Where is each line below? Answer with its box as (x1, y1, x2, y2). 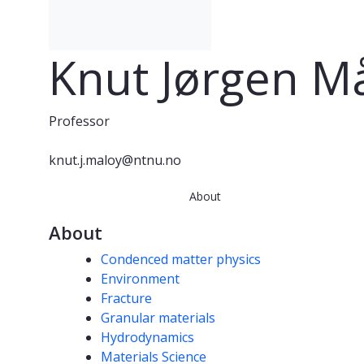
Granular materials (101, 309, 215, 327)
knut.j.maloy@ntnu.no (49, 151, 181, 170)
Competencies (67, 247, 175, 269)
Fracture (101, 289, 152, 308)
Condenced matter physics (101, 250, 261, 269)
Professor (49, 112, 110, 131)
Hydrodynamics (101, 328, 194, 347)
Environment (101, 270, 180, 288)
